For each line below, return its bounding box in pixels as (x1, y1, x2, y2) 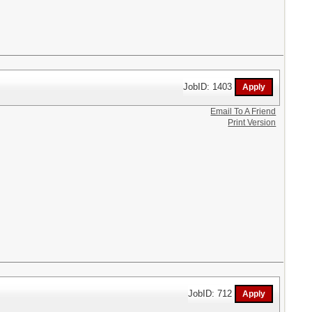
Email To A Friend (210, 106, 276, 116)
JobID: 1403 (183, 81, 235, 92)
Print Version (228, 117, 276, 127)
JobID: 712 (188, 288, 235, 299)
